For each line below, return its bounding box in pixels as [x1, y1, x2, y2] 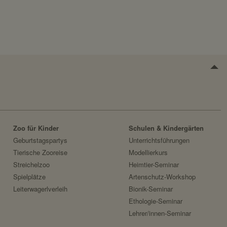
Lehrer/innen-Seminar [128, 208, 191, 218]
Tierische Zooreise [13, 147, 68, 158]
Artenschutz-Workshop [128, 172, 196, 182]
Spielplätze [13, 172, 46, 182]
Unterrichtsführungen [128, 135, 190, 145]
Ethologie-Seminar [128, 196, 182, 206]
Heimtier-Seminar [128, 160, 179, 170]
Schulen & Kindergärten [128, 123, 204, 133]
